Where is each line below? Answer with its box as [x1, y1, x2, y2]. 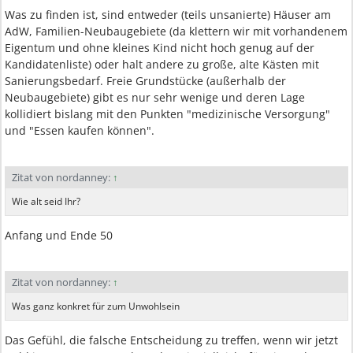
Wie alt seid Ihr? [12, 195, 80, 208]
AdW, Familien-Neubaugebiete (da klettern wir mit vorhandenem [5, 24, 347, 39]
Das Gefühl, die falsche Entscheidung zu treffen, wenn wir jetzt [5, 333, 338, 347]
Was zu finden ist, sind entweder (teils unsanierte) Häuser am [5, 7, 331, 22]
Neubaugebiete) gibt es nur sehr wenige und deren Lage [5, 90, 305, 105]
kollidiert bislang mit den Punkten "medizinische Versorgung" [5, 106, 330, 121]
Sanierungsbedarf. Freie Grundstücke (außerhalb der [5, 73, 286, 88]
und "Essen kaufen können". [5, 123, 154, 138]
